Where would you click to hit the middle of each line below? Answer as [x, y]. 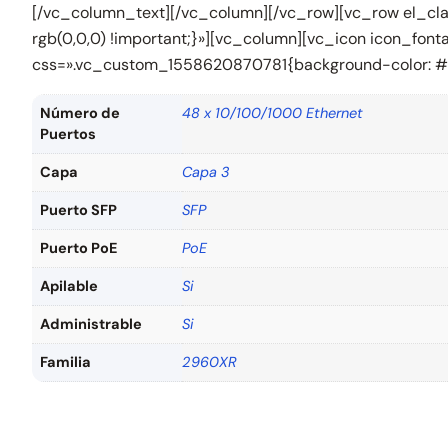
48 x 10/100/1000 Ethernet [272, 112]
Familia [65, 361]
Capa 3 [206, 171]
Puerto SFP [78, 209]
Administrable [91, 323]
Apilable [69, 285]
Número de [80, 112]
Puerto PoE [78, 247]
